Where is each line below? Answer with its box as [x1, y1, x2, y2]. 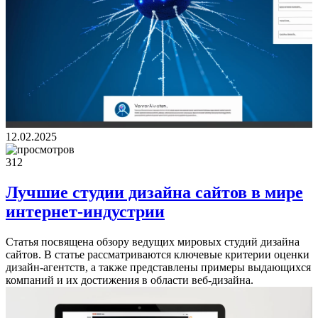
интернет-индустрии [6, 202, 165, 221]
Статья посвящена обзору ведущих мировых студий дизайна [6, 235, 300, 248]
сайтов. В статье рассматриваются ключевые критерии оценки [6, 248, 309, 261]
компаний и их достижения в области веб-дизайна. [6, 273, 253, 286]
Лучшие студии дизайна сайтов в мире [6, 182, 303, 202]
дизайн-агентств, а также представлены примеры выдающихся [6, 261, 311, 273]
